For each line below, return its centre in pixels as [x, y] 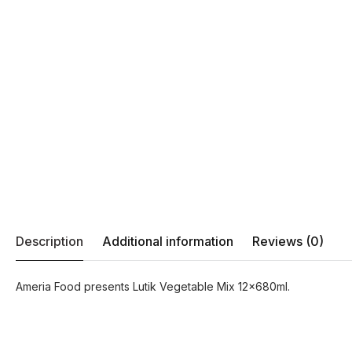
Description [49, 242]
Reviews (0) [288, 242]
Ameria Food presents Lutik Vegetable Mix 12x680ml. [153, 287]
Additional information [168, 242]
